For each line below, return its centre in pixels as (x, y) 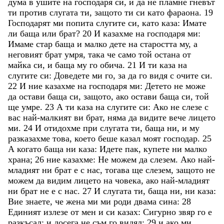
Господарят (30, 23)
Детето (159, 86)
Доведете (73, 75)
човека (128, 180)
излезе (57, 212)
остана (168, 54)
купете (158, 149)
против (34, 12)
